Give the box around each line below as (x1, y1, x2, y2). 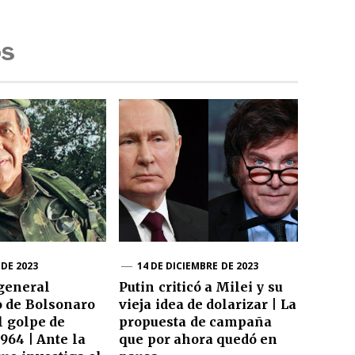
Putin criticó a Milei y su (119, 279, 283, 296)
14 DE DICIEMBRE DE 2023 (136, 259, 259, 273)
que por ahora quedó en (119, 331, 278, 348)
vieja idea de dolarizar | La (119, 296, 296, 313)
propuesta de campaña (119, 314, 272, 330)
